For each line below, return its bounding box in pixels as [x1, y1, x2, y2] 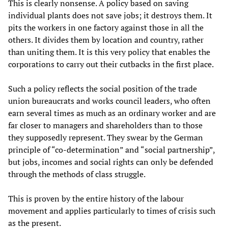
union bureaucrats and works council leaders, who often [8, 95, 211, 106]
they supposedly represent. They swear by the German [8, 131, 203, 143]
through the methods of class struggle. [8, 168, 146, 180]
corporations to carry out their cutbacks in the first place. [8, 58, 214, 70]
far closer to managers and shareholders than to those [8, 119, 203, 131]
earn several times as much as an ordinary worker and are [8, 107, 216, 119]
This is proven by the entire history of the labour [8, 192, 184, 204]
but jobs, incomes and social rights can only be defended [8, 156, 213, 167]
